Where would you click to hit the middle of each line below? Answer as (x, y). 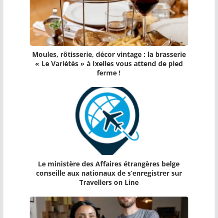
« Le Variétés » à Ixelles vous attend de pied (109, 63)
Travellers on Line (109, 182)
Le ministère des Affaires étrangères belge (109, 163)
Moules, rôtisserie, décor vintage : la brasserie (109, 54)
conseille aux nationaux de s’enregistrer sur (109, 173)
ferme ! (109, 73)
